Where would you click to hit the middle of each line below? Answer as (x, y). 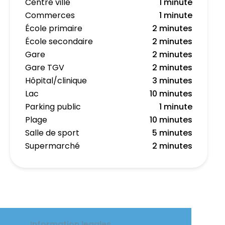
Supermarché (52, 146)
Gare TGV (45, 68)
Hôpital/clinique (56, 81)
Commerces (50, 15)
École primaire (54, 28)
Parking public (53, 107)
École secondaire (59, 41)
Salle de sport (52, 133)
